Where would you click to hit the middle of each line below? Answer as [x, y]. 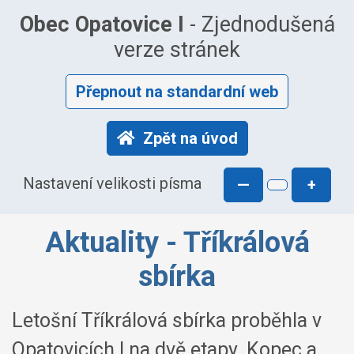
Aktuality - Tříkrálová [177, 243]
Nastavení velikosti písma [112, 184]
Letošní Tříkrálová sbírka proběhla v [167, 320]
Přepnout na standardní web [177, 92]
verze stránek [177, 50]
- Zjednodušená [259, 24]
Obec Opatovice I [102, 24]
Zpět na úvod [190, 138]
